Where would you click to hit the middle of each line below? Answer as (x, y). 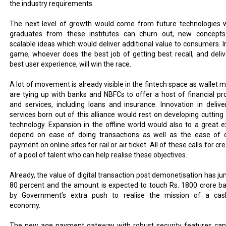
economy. (25, 205)
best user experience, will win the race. (70, 64)
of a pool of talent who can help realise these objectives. (98, 155)
